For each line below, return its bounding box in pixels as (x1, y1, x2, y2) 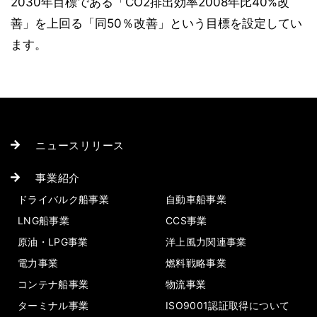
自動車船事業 (166, 193, 227, 205)
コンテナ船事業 (18, 278, 89, 290)
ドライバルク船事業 (18, 193, 110, 205)
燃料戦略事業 (166, 257, 227, 269)
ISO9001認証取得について (166, 299, 290, 311)
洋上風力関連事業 (166, 236, 247, 248)
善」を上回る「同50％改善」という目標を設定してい (11, 16, 302, 30)
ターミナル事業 (18, 299, 89, 311)
